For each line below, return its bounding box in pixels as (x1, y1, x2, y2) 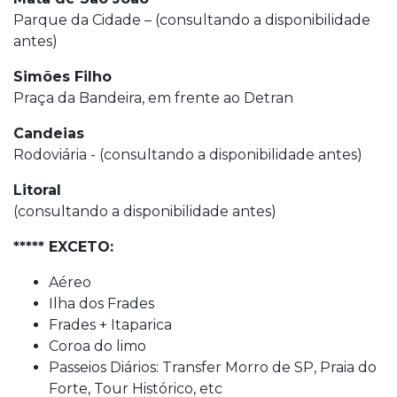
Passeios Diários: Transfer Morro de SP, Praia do (49, 358, 377, 376)
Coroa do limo (49, 337, 146, 354)
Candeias (13, 124, 84, 142)
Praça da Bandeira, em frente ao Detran (13, 89, 293, 106)
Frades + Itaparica (49, 315, 172, 333)
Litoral (13, 181, 66, 198)
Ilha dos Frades (49, 294, 154, 312)
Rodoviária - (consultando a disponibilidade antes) (13, 145, 362, 163)
